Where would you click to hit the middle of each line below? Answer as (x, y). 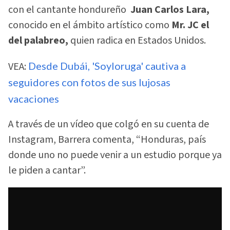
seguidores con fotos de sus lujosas (89, 82)
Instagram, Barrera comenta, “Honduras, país (107, 140)
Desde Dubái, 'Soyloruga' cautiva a (107, 65)
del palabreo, (38, 41)
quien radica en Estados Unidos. (137, 41)
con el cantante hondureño (69, 10)
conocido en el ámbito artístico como (89, 25)
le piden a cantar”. (47, 171)
